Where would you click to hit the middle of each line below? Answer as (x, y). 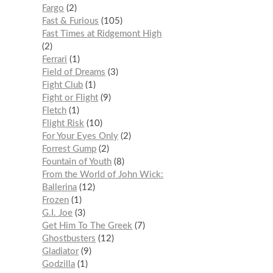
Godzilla (59, 264)
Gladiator (61, 252)
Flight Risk (63, 124)
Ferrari (55, 60)
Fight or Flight (70, 98)
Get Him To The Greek (87, 226)
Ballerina (60, 188)
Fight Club (63, 85)
